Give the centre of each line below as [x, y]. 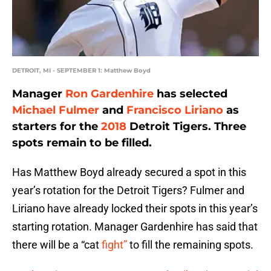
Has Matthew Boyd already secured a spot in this [129, 172]
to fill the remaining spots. [190, 245]
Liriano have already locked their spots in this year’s [135, 209]
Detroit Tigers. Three [186, 127]
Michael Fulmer [56, 110]
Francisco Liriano [175, 110]
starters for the [57, 127]
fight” [114, 245]
